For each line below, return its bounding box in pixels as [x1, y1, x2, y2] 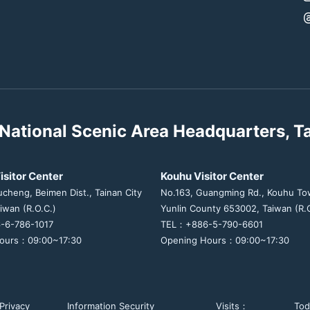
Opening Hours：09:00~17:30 [161, 234, 289, 246]
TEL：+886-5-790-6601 [161, 218, 263, 230]
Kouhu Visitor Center [161, 169, 264, 183]
